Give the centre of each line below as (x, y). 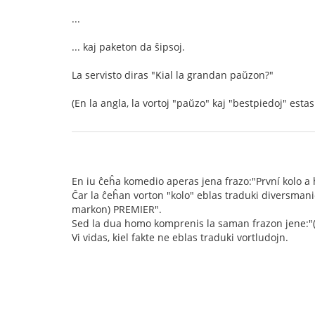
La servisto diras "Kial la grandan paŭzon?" (173, 75)
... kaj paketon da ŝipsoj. (128, 47)
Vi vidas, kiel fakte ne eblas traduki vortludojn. (180, 237)
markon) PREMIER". (117, 209)
